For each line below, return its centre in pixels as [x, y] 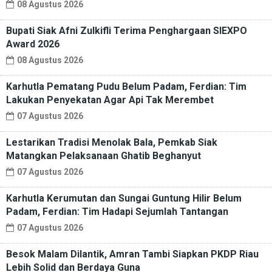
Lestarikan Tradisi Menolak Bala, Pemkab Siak [112, 143]
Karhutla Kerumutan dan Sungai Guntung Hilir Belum [124, 199]
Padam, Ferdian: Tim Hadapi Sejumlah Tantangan [117, 212]
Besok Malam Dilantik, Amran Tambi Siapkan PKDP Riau [132, 254]
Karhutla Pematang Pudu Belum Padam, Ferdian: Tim [126, 87]
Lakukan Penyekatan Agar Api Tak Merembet [110, 100]
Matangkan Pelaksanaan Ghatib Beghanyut [104, 156]
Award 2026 [33, 44]
